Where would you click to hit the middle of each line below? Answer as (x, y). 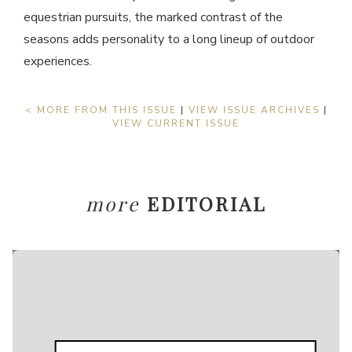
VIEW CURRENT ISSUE (176, 124)
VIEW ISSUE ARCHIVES (254, 110)
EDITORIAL (207, 204)
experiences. (58, 62)
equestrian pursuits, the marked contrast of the (153, 18)
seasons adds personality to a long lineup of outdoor (169, 40)
